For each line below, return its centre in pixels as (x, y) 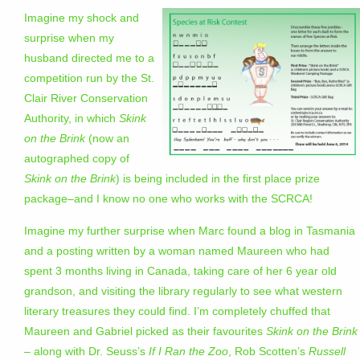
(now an (107, 139)
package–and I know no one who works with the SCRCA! (168, 199)
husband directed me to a (89, 58)
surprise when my (69, 38)
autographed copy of (77, 159)
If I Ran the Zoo (188, 352)
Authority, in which (72, 119)
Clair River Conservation (86, 98)
